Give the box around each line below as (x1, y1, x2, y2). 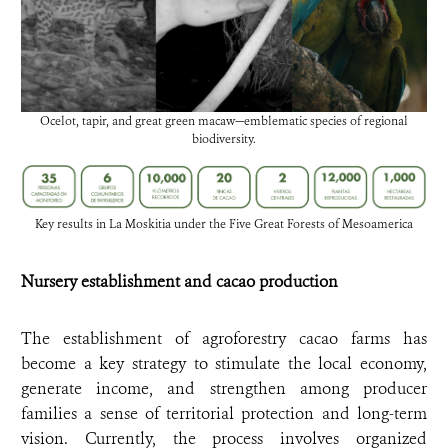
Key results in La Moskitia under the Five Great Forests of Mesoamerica (35, 215, 413, 232)
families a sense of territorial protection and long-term (21, 402, 427, 424)
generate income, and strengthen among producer (21, 377, 427, 399)
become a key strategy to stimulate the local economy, (21, 352, 427, 374)
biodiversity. (192, 131, 256, 148)
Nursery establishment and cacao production (21, 270, 338, 292)
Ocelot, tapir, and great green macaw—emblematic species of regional (40, 113, 408, 130)
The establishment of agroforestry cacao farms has (21, 327, 427, 349)
